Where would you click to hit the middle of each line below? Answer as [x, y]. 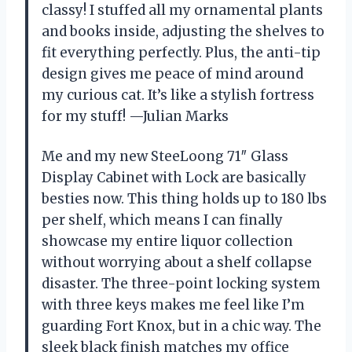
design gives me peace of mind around [172, 74]
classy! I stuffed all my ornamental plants [182, 11]
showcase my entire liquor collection [167, 242]
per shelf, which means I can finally [162, 220]
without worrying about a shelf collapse [177, 263]
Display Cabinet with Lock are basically [174, 178]
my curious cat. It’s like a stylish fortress [178, 95]
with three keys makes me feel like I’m [173, 305]
